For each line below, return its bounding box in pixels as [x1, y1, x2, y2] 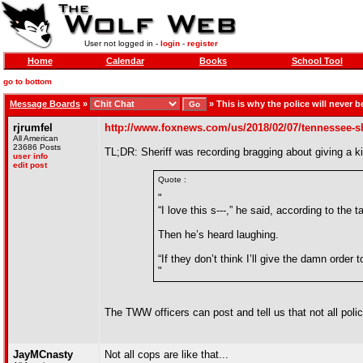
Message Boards [10, 99, 80, 109]
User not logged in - [83, 39, 160, 48]
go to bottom [3, 77, 52, 86]
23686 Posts [13, 143, 61, 152]
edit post [13, 160, 47, 169]
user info [13, 152, 48, 160]
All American [13, 134, 58, 143]
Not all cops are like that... [105, 348, 228, 361]
